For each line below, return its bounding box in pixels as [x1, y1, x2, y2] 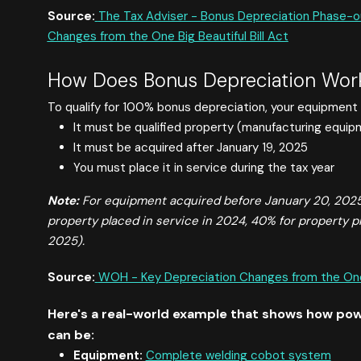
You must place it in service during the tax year [73, 159, 334, 176]
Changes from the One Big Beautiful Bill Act [47, 27, 288, 44]
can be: [47, 326, 94, 343]
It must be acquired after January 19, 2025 [73, 139, 308, 156]
